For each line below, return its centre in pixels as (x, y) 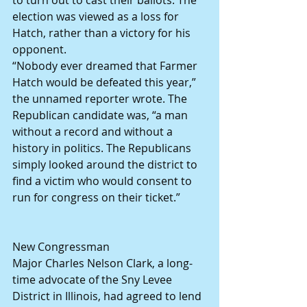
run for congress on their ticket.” (96, 198)
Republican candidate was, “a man (101, 115)
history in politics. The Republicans (103, 148)
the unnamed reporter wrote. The (101, 99)
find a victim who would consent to (103, 181)
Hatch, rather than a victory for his (103, 33)
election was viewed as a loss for (97, 17)
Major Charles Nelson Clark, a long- (102, 263)
